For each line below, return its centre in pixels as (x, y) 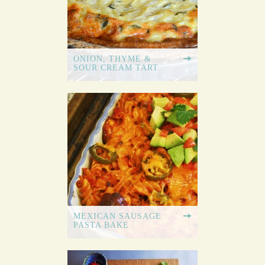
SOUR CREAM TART (116, 68)
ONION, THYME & (112, 59)
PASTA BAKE (101, 225)
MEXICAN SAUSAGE (117, 216)
